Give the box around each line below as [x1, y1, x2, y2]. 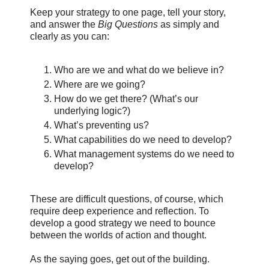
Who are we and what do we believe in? [54, 64, 224, 75]
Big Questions [98, 19, 158, 29]
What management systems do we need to [54, 148, 234, 159]
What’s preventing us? [54, 119, 149, 130]
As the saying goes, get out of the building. [30, 254, 210, 265]
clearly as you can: [30, 31, 109, 41]
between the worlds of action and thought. [30, 230, 207, 241]
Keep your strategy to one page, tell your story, [30, 7, 226, 17]
